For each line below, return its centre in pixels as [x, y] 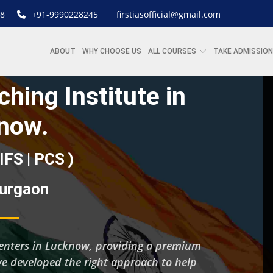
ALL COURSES [172, 51]
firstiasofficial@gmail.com [168, 14]
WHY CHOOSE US [112, 51]
